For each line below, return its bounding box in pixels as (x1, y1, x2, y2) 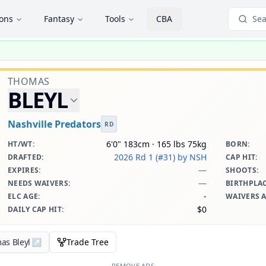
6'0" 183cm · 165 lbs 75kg (106, 138, 207, 150)
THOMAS (8, 75, 50, 88)
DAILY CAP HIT (8, 204, 62, 214)
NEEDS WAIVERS (8, 178, 68, 188)
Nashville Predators (8, 118, 101, 131)
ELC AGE (8, 191, 39, 201)
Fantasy (44, 13, 74, 24)
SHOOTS (226, 165, 256, 175)
